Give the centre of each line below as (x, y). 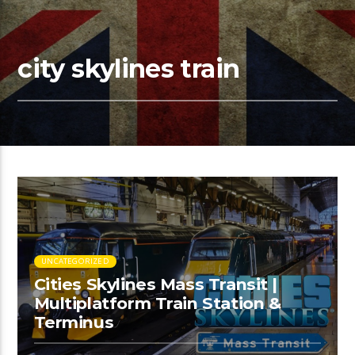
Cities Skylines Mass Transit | (156, 284)
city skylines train (129, 69)
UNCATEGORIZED (75, 261)
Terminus (74, 323)
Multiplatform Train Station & (157, 303)
